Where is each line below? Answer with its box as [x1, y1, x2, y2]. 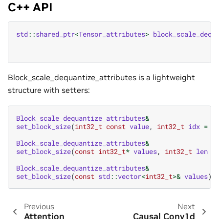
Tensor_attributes [79, 29, 145, 39]
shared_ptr [36, 29, 75, 39]
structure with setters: [8, 85, 90, 95]
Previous [23, 201, 54, 211]
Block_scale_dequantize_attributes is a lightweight [8, 72, 195, 83]
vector [118, 171, 141, 181]
